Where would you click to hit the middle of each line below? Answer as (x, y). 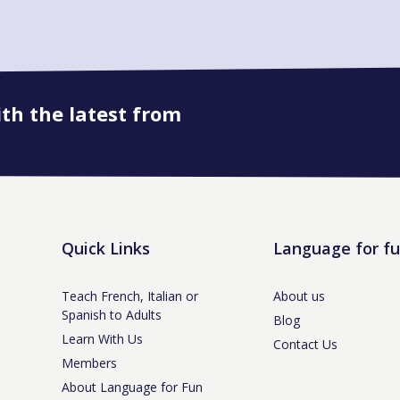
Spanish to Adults (112, 315)
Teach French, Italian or (130, 296)
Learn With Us (102, 339)
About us (299, 296)
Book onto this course (179, 129)
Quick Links (106, 249)
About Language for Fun (132, 387)
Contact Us (305, 345)
